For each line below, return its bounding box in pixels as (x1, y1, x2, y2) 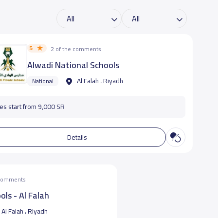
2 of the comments (50, 43, 101, 54)
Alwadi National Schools (27, 57, 119, 73)
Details (67, 130, 87, 144)
